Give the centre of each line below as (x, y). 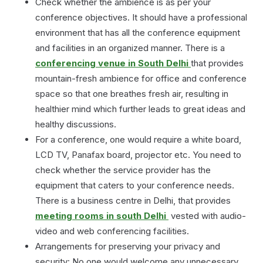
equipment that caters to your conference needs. (135, 185)
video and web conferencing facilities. (112, 231)
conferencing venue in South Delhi (113, 63)
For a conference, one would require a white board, (138, 139)
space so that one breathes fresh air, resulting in (132, 93)
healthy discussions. (76, 124)
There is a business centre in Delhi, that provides (133, 200)
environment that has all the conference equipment (138, 32)
